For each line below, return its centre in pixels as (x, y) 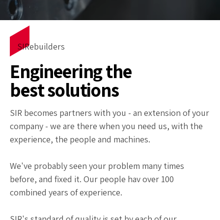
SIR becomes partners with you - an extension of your (110, 112)
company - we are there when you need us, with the (106, 126)
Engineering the (71, 71)
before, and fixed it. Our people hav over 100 (92, 179)
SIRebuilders (41, 46)
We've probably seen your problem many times (97, 165)
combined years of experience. (66, 192)
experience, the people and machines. (80, 139)
